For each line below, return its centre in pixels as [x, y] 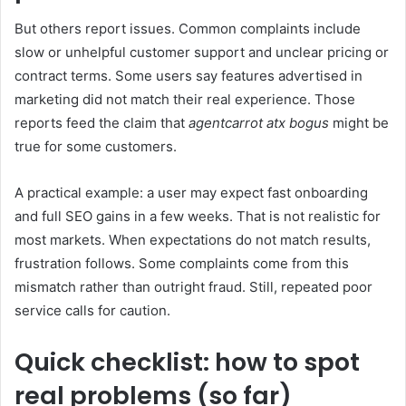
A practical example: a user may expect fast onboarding [191, 193]
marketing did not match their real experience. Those [185, 100]
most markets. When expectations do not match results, [193, 240]
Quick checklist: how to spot [187, 362]
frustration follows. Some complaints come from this [182, 264]
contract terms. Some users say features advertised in [188, 76]
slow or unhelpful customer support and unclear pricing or [202, 53]
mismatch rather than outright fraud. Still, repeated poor [193, 287]
